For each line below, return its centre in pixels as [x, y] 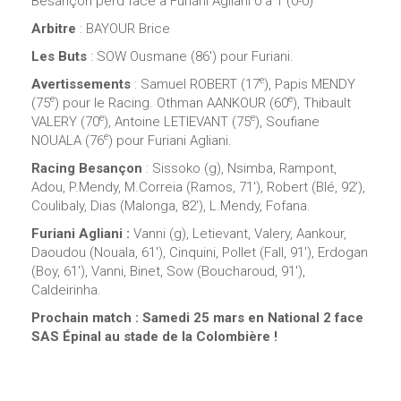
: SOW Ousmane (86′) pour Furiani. [190, 56]
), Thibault [322, 102]
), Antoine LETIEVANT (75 [177, 121]
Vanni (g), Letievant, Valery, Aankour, [238, 233]
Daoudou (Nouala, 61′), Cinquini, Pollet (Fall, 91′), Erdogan [200, 252]
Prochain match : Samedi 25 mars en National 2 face [197, 317]
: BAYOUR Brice [123, 28]
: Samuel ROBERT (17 [195, 84]
